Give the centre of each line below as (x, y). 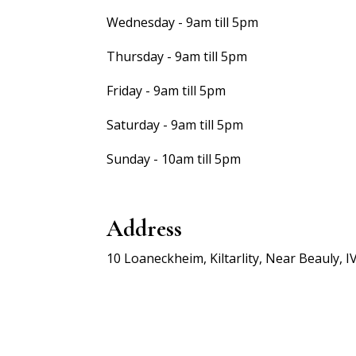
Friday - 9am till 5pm (166, 90)
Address (145, 228)
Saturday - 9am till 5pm (175, 124)
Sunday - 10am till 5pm (174, 159)
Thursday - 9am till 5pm (177, 56)
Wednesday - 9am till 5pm (183, 22)
